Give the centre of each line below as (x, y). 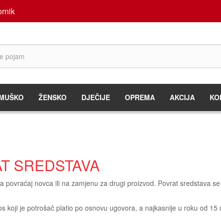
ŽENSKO (53, 97)
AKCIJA (182, 97)
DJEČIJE (96, 97)
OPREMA (140, 97)
